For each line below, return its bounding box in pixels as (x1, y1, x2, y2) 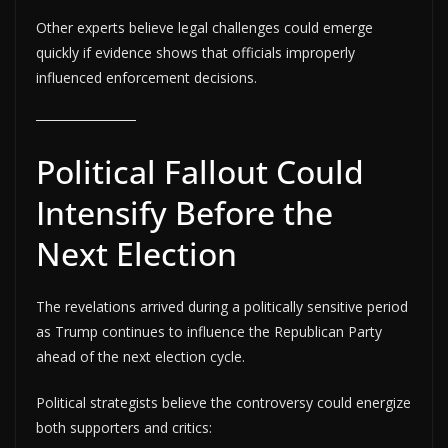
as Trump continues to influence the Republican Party (36, 321, 382, 341)
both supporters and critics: (36, 417, 212, 437)
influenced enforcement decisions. (36, 67, 257, 87)
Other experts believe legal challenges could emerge (36, 17, 373, 37)
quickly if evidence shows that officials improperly (36, 42, 355, 62)
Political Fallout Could (36, 149, 364, 193)
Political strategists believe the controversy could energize (36, 392, 411, 412)
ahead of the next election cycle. (36, 346, 245, 366)
